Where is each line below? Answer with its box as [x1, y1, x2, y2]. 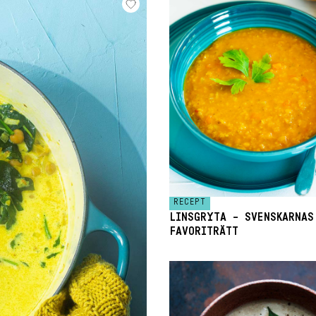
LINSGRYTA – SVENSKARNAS [169, 212, 314, 223]
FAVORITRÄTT [169, 226, 238, 237]
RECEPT [174, 197, 206, 206]
